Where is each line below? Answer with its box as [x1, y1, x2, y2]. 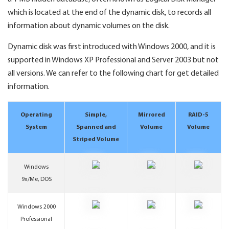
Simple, [85, 112, 107, 118]
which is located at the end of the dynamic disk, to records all [8, 9, 211, 17]
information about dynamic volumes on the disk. [8, 22, 170, 30]
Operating [20, 112, 52, 118]
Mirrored [138, 112, 165, 118]
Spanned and [76, 124, 116, 130]
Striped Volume [73, 136, 119, 143]
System [26, 124, 47, 130]
